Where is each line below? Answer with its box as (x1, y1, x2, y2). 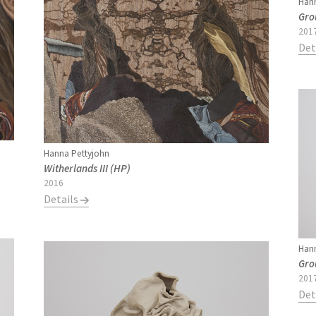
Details (44, 192, 81, 207)
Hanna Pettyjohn (44, 147, 110, 160)
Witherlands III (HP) (44, 162, 131, 176)
